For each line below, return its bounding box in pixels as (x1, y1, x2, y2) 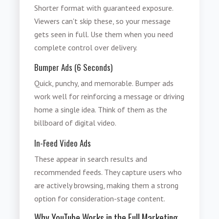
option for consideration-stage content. (34, 193, 166, 203)
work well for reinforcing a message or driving (34, 91, 185, 102)
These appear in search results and (34, 153, 148, 164)
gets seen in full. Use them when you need (34, 29, 174, 39)
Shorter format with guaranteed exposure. (34, 2, 174, 13)
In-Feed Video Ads (34, 136, 91, 149)
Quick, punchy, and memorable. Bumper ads (34, 78, 174, 88)
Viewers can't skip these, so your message (34, 16, 171, 26)
